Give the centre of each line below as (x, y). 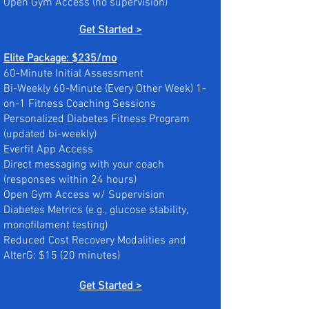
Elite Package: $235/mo (60, 59)
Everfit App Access (48, 150)
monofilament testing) (56, 226)
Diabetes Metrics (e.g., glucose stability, (96, 210)
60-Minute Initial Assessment (73, 74)
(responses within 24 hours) (70, 180)
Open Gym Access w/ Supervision (84, 195)
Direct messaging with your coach (84, 165)
